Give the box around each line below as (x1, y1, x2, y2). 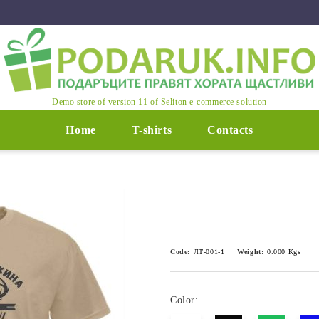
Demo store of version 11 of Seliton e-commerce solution (52, 96, 267, 107)
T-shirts (131, 124, 172, 136)
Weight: (237, 248, 264, 256)
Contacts (207, 124, 253, 136)
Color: (170, 295, 199, 305)
